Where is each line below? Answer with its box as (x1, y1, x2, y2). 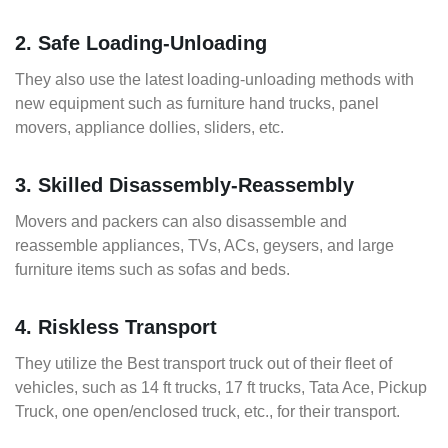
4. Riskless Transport (15, 316, 217, 339)
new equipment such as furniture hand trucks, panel (15, 95, 379, 113)
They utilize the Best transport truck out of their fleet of (15, 355, 392, 373)
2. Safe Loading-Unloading (15, 32, 267, 55)
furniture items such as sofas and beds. (15, 261, 290, 279)
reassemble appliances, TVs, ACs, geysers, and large (15, 237, 394, 255)
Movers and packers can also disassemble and (15, 213, 347, 231)
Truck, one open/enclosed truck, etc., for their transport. (15, 403, 400, 421)
